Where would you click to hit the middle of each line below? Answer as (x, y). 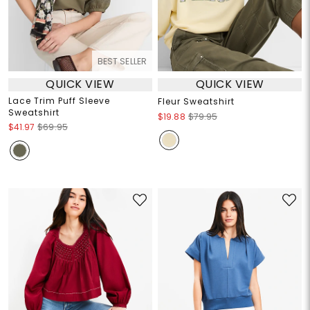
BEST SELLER (122, 61)
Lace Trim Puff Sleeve (59, 100)
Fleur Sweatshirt (196, 101)
